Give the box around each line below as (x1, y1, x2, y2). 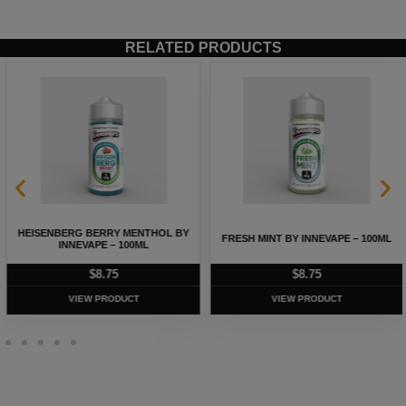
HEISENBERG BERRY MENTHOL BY (15, 227, 188, 238)
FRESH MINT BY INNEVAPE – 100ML (219, 233, 391, 245)
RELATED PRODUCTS (124, 40, 282, 56)
